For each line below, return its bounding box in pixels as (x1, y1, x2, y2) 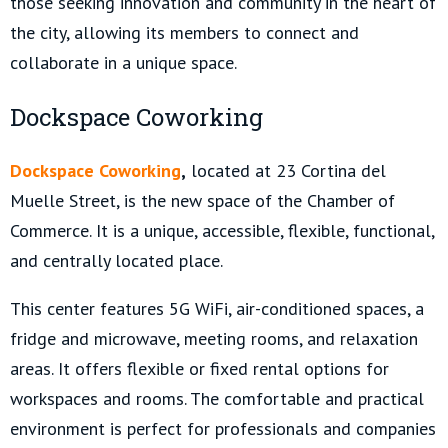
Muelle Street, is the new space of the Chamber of (10, 188, 395, 212)
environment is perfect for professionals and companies (10, 416, 436, 440)
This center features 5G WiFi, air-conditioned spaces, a (10, 296, 424, 320)
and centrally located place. (10, 248, 223, 272)
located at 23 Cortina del (186, 158, 386, 182)
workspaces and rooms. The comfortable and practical (10, 386, 424, 410)
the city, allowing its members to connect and (10, 20, 359, 44)
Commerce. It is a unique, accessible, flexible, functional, (10, 218, 434, 242)
